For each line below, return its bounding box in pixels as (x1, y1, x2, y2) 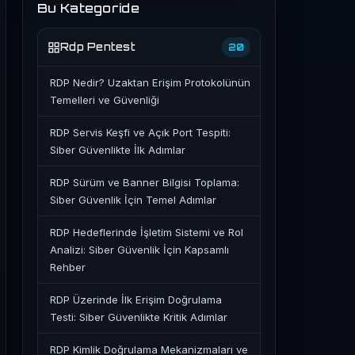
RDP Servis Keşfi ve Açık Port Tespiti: (50, 126, 231, 139)
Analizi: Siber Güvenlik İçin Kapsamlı (50, 243, 229, 256)
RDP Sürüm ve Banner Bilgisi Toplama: (50, 176, 239, 189)
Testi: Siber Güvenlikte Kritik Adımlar (50, 311, 227, 323)
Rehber (50, 261, 86, 273)
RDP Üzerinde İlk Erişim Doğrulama (50, 293, 222, 306)
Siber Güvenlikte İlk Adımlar (50, 143, 185, 156)
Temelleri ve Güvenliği (50, 94, 159, 106)
